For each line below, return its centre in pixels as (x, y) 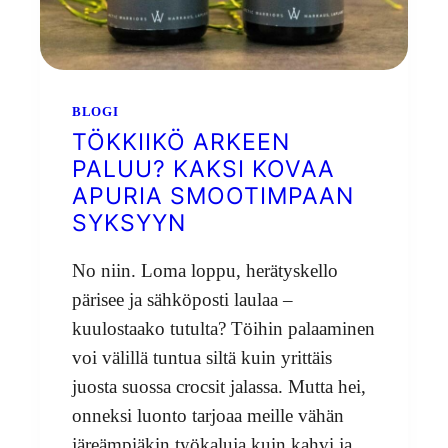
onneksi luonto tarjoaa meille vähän (208, 415)
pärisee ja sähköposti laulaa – (182, 299)
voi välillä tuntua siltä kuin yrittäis (202, 357)
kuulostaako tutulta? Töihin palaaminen (223, 328)
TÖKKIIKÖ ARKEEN (181, 141)
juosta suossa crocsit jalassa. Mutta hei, (219, 386)
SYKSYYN (129, 222)
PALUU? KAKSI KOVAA (203, 168)
